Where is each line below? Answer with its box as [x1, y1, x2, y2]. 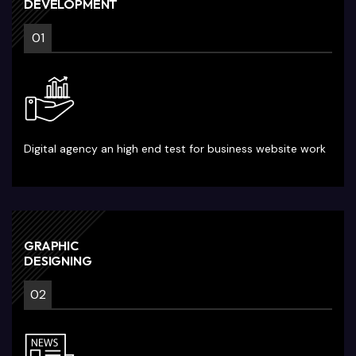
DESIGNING [24, 253, 92, 269]
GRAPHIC [24, 238, 79, 253]
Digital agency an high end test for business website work [24, 141, 326, 156]
